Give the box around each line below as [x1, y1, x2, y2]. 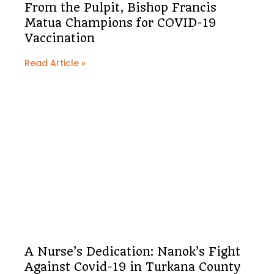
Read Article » [24, 57, 86, 70]
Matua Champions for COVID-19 [24, 16, 216, 31]
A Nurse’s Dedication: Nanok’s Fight [24, 245, 240, 259]
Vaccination [24, 31, 95, 46]
